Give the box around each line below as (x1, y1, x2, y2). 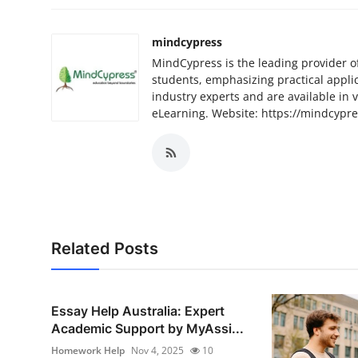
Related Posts (51, 239, 158, 259)
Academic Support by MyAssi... (51, 320, 244, 337)
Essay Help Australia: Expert (51, 303, 225, 320)
